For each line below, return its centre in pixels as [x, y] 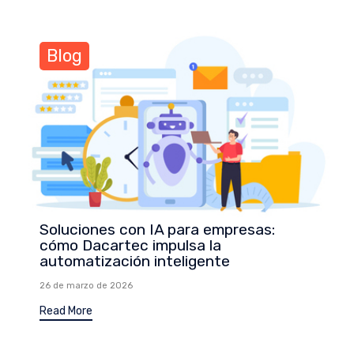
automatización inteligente [135, 262]
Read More [66, 311]
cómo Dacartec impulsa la [130, 246]
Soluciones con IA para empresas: [157, 230]
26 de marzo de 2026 [86, 286]
